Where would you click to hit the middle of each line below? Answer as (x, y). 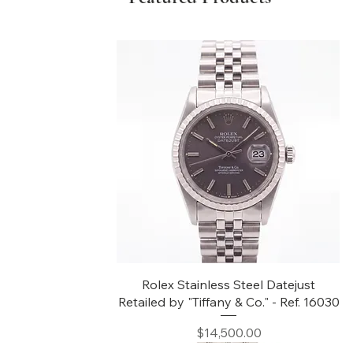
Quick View (229, 282)
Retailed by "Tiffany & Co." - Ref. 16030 (229, 301)
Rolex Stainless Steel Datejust (229, 284)
